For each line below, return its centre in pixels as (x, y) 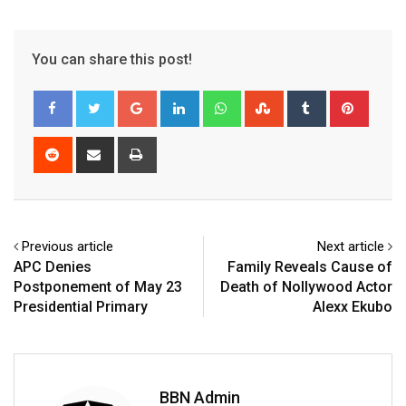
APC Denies (53, 267)
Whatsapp (268, 101)
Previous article (68, 247)
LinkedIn (221, 101)
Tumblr (343, 101)
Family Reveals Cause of (310, 267)
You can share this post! (112, 60)
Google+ (179, 101)
